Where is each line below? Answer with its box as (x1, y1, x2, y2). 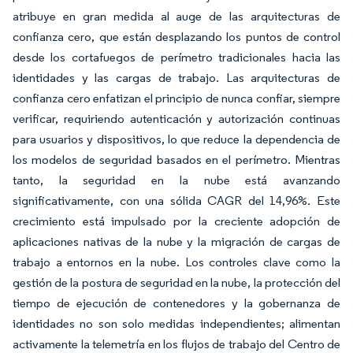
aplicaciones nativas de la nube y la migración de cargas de (13, 233, 340, 249)
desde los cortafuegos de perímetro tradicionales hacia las (13, 49, 340, 65)
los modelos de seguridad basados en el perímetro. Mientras (13, 151, 340, 167)
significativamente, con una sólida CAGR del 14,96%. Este (13, 192, 340, 208)
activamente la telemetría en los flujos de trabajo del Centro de (13, 336, 340, 351)
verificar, (13, 110, 58, 126)
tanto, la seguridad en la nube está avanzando (13, 172, 340, 188)
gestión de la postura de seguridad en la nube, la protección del (13, 274, 340, 290)
